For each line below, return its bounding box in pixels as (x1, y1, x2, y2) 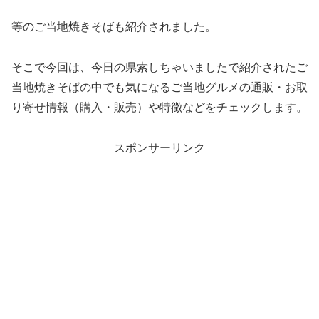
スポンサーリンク (114, 141, 205, 154)
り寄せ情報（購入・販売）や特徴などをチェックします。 (11, 101, 308, 114)
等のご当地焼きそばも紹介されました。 (11, 21, 216, 33)
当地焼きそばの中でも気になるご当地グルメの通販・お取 (11, 81, 308, 94)
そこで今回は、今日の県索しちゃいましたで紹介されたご (11, 61, 308, 74)
